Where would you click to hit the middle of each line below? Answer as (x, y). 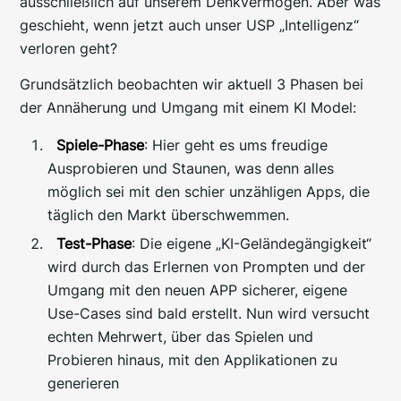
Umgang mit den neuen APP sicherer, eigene (198, 290)
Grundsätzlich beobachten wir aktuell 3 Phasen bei (192, 84)
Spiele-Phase (101, 145)
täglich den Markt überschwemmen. (169, 215)
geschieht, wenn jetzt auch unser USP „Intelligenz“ (190, 26)
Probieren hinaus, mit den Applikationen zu (193, 360)
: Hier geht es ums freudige (236, 145)
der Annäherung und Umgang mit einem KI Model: (188, 107)
